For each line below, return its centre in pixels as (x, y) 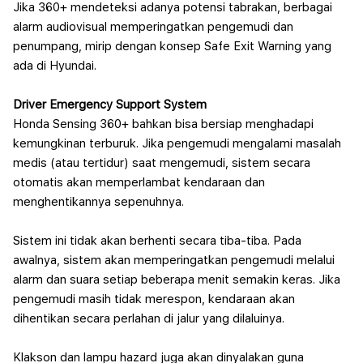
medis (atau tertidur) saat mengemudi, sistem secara (162, 163)
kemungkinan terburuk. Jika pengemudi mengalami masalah (177, 143)
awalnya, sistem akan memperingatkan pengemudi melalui (174, 260)
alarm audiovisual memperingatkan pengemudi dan (153, 27)
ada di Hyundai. (55, 66)
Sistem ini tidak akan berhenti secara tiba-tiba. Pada (157, 241)
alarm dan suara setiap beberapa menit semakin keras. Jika (177, 280)
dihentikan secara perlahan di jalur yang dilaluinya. (149, 318)
